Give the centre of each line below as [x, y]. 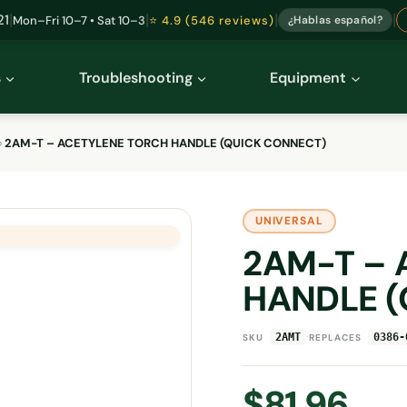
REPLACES [336, 337]
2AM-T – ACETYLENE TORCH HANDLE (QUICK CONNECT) [165, 143]
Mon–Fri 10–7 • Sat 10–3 [79, 20]
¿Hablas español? [335, 20]
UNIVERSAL [289, 221]
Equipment [308, 77]
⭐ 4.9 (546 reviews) [212, 20]
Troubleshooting [135, 77]
